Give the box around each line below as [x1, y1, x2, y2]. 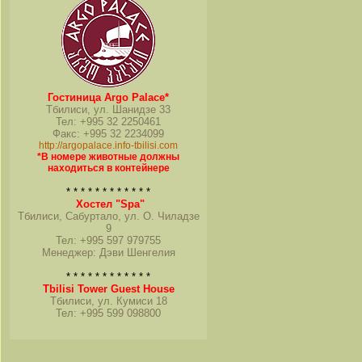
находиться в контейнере [47, 162, 170, 174]
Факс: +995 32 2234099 [53, 128, 164, 140]
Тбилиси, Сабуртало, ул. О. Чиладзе [17, 210, 200, 222]
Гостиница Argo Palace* [48, 91, 169, 103]
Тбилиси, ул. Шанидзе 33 [46, 103, 170, 116]
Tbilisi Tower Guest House [42, 283, 175, 295]
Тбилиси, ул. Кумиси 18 [49, 295, 167, 307]
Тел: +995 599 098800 [56, 307, 161, 319]
